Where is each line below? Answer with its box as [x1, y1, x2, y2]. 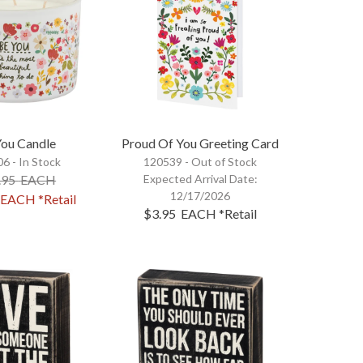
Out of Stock [191, 154, 257, 169]
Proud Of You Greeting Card [122, 135, 279, 151]
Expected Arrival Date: [143, 171, 258, 186]
